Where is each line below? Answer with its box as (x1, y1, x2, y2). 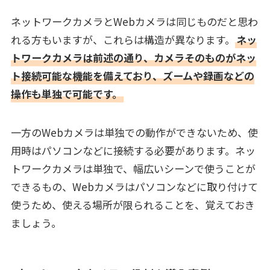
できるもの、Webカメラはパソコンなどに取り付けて (10, 179, 258, 195)
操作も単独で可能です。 (10, 86, 122, 102)
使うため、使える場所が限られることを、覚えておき (10, 197, 255, 213)
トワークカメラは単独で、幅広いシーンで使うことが (10, 161, 256, 177)
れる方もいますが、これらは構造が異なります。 (10, 32, 235, 48)
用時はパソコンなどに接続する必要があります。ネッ (10, 143, 256, 159)
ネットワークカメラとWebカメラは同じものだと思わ (10, 14, 258, 30)
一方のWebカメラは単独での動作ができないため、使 (10, 125, 258, 140)
